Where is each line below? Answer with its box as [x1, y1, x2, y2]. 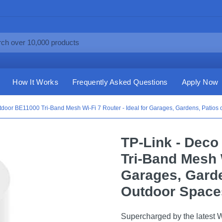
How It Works [12, 77, 58, 86]
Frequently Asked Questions [72, 77, 168, 86]
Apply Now [181, 77, 219, 86]
